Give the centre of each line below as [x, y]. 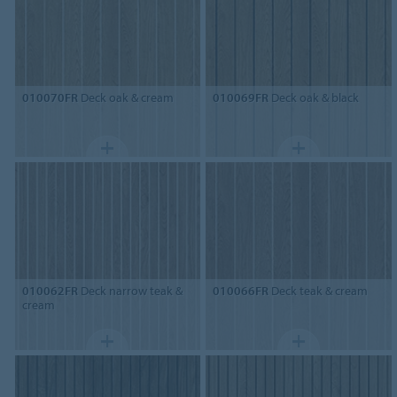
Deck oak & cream [125, 98]
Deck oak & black [314, 98]
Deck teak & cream [319, 291]
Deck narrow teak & [130, 291]
